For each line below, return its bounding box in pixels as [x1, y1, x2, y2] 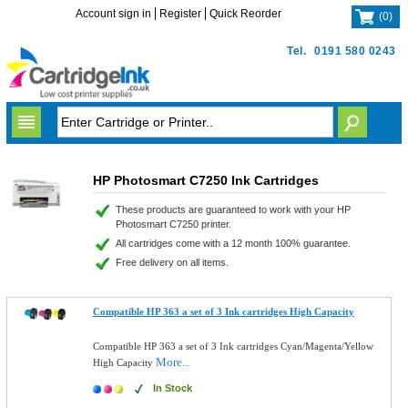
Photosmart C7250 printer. [115, 219, 231, 229]
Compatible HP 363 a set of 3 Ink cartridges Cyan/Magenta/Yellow [93, 341, 374, 352]
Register [159, 7, 202, 20]
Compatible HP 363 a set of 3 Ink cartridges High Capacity [93, 306, 355, 317]
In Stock [153, 382, 193, 393]
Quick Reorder [209, 7, 282, 20]
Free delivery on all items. [115, 257, 229, 268]
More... [156, 355, 191, 369]
